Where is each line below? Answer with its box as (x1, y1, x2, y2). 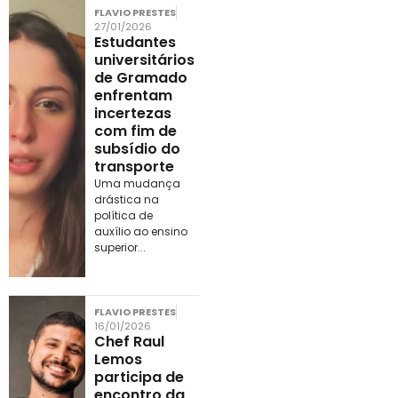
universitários (93, 50, 195, 71)
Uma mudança (93, 176, 180, 192)
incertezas (93, 103, 171, 124)
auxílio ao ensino (93, 224, 187, 240)
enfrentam (93, 85, 172, 107)
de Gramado (93, 68, 187, 89)
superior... (93, 240, 146, 256)
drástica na (93, 192, 159, 208)
